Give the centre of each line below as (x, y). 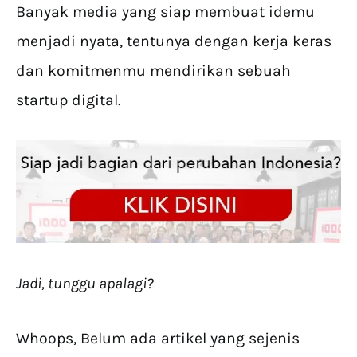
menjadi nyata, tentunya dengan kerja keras (174, 41)
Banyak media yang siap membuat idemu (165, 11)
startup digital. (68, 100)
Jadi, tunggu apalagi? (85, 283)
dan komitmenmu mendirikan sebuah (153, 70)
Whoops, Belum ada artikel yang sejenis (158, 338)
